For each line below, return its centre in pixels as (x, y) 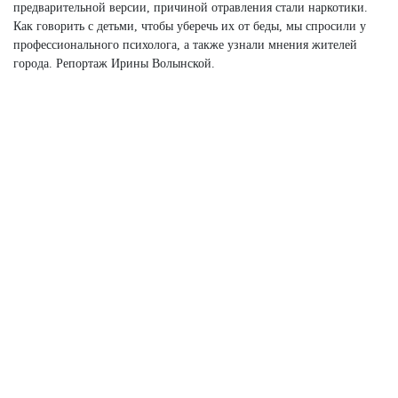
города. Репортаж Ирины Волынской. (114, 63)
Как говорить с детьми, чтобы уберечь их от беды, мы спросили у (190, 26)
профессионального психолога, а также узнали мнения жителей (185, 44)
